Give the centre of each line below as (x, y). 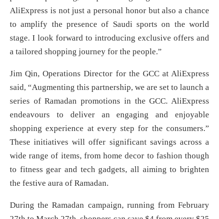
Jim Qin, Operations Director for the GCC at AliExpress (109, 74)
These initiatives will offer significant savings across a (109, 142)
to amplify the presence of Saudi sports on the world (109, 24)
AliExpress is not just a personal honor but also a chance (109, 11)
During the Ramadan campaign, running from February (109, 205)
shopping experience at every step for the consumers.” (109, 129)
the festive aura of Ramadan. (59, 183)
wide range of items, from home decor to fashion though (109, 156)
